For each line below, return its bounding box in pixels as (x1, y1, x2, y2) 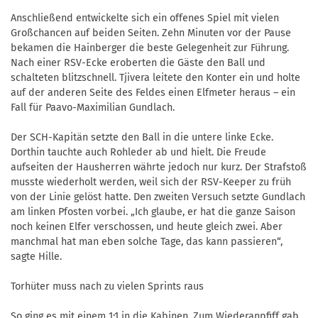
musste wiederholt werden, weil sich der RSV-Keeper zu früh (11, 176, 291, 189)
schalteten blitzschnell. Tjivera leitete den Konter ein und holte (11, 72, 300, 84)
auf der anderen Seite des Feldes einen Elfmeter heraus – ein (11, 87, 295, 99)
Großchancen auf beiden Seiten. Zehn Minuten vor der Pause (11, 27, 291, 40)
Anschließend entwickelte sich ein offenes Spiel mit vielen (11, 12, 279, 25)
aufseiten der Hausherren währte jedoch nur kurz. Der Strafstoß (11, 161, 307, 174)
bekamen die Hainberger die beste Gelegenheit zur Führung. (11, 42, 289, 55)
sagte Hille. (11, 251, 62, 263)
